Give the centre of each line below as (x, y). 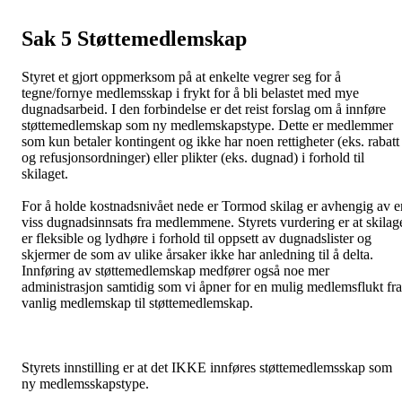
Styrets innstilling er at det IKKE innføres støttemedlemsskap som (207, 367)
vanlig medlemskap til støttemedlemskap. (137, 302)
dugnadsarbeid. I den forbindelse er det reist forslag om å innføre (204, 109)
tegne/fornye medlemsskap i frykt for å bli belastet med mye (190, 92)
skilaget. (45, 173)
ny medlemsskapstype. (85, 383)
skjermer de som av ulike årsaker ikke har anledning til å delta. (197, 254)
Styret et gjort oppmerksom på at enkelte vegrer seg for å (181, 76)
